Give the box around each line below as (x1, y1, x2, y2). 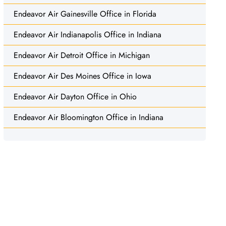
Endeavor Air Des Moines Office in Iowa (13, 70, 151, 82)
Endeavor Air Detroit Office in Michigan (13, 49, 150, 61)
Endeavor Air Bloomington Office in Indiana (13, 111, 163, 123)
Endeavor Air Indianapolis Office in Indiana (13, 28, 161, 40)
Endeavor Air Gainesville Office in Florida (13, 8, 156, 20)
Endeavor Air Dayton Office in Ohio (13, 90, 137, 102)
